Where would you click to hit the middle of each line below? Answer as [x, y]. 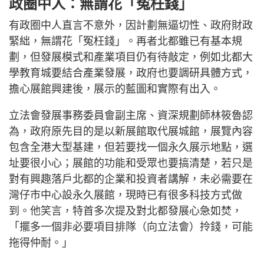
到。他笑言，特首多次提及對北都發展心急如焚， [126, 211]
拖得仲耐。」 [41, 243]
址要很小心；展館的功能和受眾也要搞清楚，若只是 [131, 164]
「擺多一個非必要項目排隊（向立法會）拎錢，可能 [131, 227]
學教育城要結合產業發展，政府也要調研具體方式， [131, 73]
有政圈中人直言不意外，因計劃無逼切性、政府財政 [131, 26]
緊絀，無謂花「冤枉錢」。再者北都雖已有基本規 [126, 42]
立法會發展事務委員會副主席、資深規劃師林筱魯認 [131, 116]
